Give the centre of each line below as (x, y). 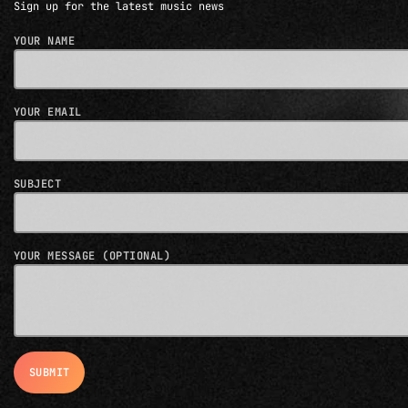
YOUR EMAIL (48, 112)
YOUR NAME (45, 41)
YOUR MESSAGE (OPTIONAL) (92, 256)
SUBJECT (38, 184)
